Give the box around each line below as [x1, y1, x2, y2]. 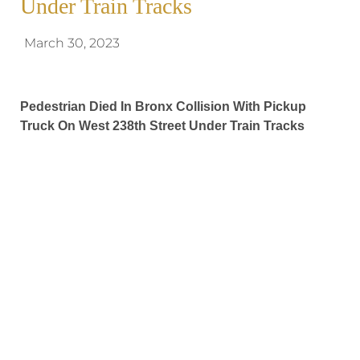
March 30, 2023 [24, 35, 120, 51]
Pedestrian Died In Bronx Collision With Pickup [20, 99, 306, 113]
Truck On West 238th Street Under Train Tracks [20, 118, 305, 133]
